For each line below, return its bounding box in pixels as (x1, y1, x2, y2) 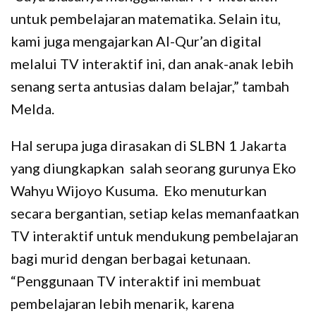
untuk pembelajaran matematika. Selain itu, (11, 9, 281, 27)
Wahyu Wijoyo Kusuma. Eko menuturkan (11, 181, 267, 199)
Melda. (11, 99, 54, 117)
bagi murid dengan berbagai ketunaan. (11, 249, 250, 267)
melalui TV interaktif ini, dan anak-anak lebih (11, 54, 293, 72)
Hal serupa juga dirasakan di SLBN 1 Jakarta (11, 136, 286, 154)
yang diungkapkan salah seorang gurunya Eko (11, 159, 296, 176)
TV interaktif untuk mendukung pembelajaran (11, 226, 298, 244)
